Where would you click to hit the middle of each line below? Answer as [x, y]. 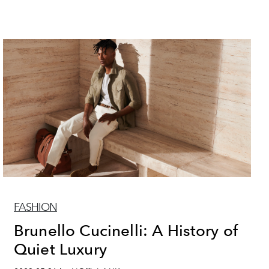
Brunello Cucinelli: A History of [126, 230]
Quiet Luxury [60, 249]
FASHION [35, 207]
